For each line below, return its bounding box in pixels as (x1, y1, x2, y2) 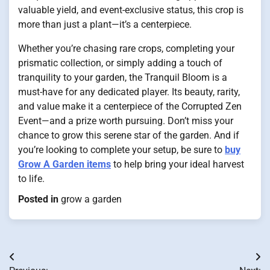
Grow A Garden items (18, 158, 111, 170)
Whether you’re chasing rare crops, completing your (18, 42, 234, 54)
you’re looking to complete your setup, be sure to (18, 143, 225, 155)
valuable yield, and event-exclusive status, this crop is (18, 4, 243, 16)
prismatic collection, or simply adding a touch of (18, 57, 222, 69)
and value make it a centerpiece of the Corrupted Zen (18, 100, 242, 112)
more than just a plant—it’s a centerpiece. (18, 18, 192, 30)
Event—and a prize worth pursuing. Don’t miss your (18, 115, 233, 127)
